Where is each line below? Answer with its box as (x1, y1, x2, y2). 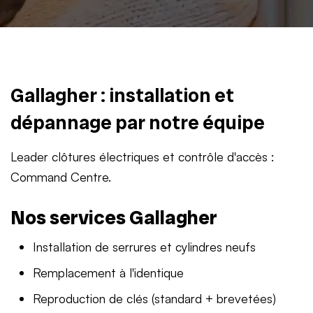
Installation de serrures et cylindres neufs (33, 239, 256, 254)
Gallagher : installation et (10, 82, 234, 108)
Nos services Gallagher (10, 205, 217, 231)
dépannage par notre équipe (10, 110, 265, 136)
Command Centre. (10, 169, 111, 184)
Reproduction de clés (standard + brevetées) (33, 291, 276, 306)
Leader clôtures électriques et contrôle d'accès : (10, 149, 275, 164)
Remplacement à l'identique (33, 265, 184, 280)
